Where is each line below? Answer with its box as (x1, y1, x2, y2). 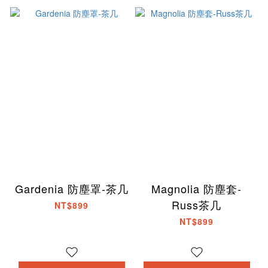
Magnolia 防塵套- (151, 181, 242, 197)
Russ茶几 (172, 197, 221, 213)
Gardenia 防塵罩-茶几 (14, 181, 129, 197)
